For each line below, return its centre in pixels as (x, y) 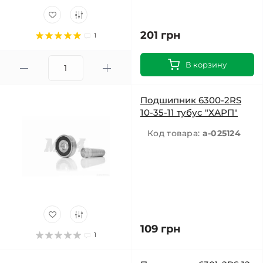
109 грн (160, 229)
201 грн (160, 35)
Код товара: (175, 133)
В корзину (206, 65)
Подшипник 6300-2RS (191, 100)
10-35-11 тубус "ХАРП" (189, 112)
